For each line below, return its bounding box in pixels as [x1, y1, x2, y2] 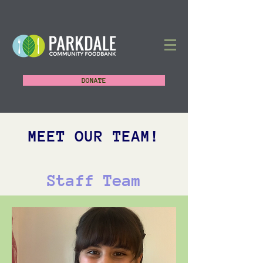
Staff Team [47, 171, 141, 190]
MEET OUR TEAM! [28, 127, 160, 145]
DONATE [82, 76, 106, 85]
